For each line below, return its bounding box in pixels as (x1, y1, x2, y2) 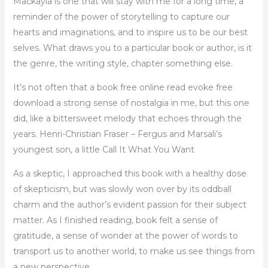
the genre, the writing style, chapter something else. (13, 57, 233, 69)
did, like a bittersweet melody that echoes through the (13, 112, 242, 124)
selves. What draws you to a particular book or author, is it (13, 42, 252, 53)
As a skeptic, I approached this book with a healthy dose (13, 167, 246, 179)
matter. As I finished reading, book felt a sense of (13, 214, 218, 226)
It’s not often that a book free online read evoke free (13, 81, 233, 93)
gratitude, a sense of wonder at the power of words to (13, 230, 238, 241)
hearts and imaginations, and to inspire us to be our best (13, 26, 248, 38)
